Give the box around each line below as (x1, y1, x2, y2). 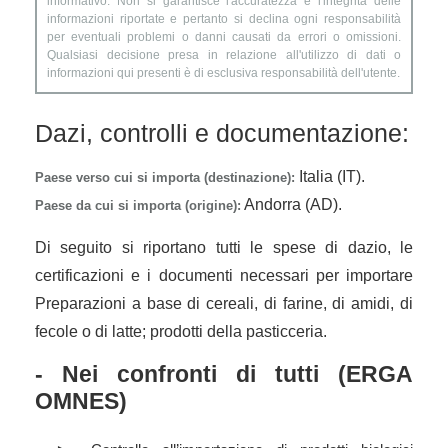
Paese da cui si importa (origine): (35, 198, 241, 214)
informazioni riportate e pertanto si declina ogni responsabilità (47, 12, 401, 27)
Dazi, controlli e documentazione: (35, 119, 409, 148)
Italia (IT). (295, 168, 365, 186)
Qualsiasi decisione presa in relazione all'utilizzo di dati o (47, 48, 401, 63)
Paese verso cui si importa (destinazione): (35, 170, 295, 186)
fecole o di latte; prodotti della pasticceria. (35, 323, 327, 341)
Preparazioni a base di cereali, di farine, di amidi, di (35, 295, 413, 313)
